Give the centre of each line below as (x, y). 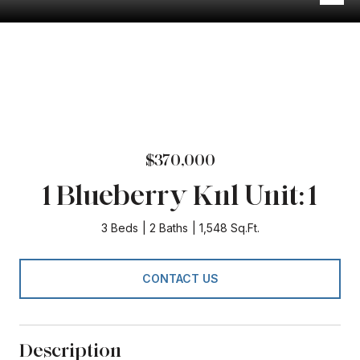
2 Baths (168, 228)
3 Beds (119, 228)
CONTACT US (180, 278)
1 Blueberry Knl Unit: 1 (180, 194)
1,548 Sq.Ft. (229, 228)
